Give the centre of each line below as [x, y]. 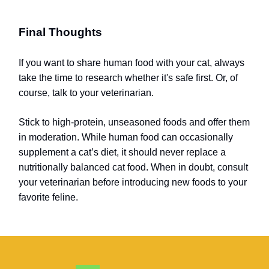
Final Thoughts [60, 32]
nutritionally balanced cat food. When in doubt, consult [133, 167]
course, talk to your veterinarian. [86, 92]
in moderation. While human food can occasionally [126, 137]
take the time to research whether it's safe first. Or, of [128, 77]
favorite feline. [48, 197]
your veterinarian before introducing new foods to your [133, 182]
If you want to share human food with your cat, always [131, 62]
